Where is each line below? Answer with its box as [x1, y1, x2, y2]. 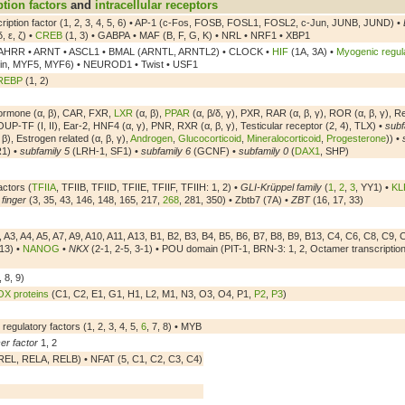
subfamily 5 [20, 145, 70, 156]
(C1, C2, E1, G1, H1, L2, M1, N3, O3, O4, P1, [49, 287, 254, 299]
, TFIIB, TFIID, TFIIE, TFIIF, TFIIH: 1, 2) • [56, 181, 240, 193]
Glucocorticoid [178, 132, 241, 144]
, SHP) [320, 145, 349, 156]
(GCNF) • [191, 145, 239, 156]
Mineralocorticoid [247, 132, 321, 144]
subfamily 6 [141, 145, 191, 156]
